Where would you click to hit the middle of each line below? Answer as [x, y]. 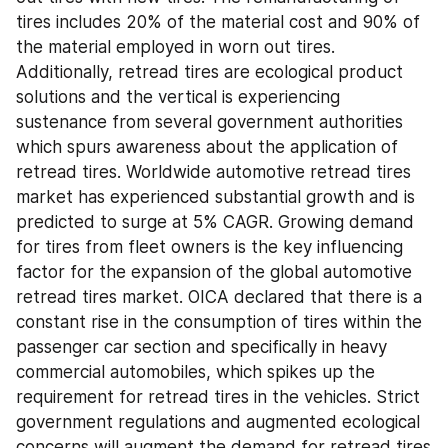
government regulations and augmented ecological [218, 422]
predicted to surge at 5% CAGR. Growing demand [215, 222]
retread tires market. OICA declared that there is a [219, 297]
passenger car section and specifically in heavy [201, 347]
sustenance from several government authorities [209, 122]
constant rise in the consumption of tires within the [219, 322]
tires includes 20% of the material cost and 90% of [218, 22]
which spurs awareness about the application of [207, 147]
